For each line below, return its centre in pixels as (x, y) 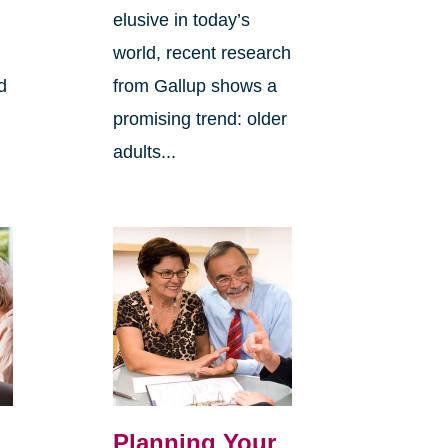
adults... (144, 152)
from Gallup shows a (194, 86)
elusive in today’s (181, 20)
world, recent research (201, 53)
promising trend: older (199, 119)
